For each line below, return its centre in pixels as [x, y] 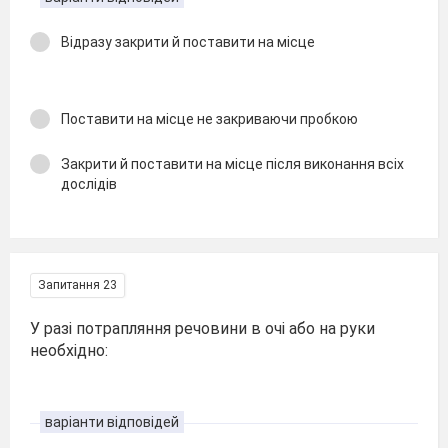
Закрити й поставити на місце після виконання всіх [232, 163]
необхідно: [69, 350]
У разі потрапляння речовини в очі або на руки [202, 328]
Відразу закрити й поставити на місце [188, 42]
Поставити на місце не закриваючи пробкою [209, 119]
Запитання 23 [77, 285]
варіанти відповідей [112, 421]
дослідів [89, 183]
